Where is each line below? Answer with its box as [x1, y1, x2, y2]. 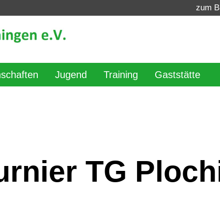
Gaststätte [155, 69, 200, 80]
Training [104, 69, 138, 80]
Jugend [55, 69, 87, 80]
